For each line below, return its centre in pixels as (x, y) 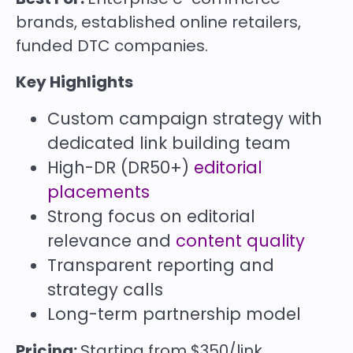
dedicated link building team (169, 143)
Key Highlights (74, 82)
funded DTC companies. (112, 46)
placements (98, 192)
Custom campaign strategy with (185, 119)
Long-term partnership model (174, 314)
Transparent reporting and (161, 266)
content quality (240, 241)
